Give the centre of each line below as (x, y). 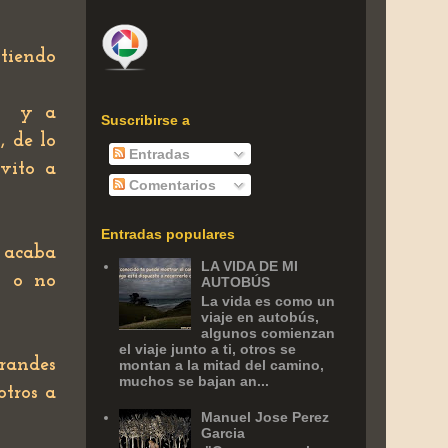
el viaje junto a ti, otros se (207, 349)
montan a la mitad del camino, (221, 365)
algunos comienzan (268, 333)
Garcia (223, 432)
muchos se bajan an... (193, 381)
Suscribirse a (145, 119)
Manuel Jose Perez (265, 416)
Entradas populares (168, 233)
